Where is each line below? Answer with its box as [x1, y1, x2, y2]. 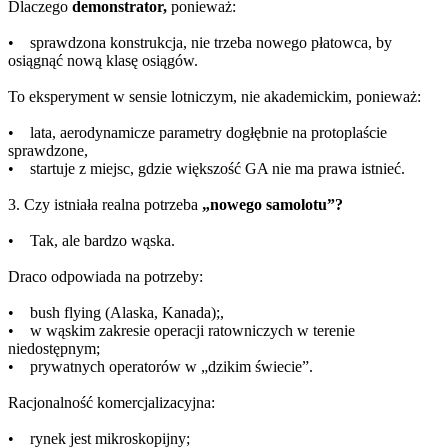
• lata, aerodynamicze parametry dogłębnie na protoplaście [8, 124, 387, 142]
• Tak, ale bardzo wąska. [8, 232, 175, 250]
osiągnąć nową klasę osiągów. [8, 52, 198, 70]
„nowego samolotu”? [198, 196, 343, 214]
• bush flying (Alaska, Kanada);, [8, 304, 224, 322]
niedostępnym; [8, 340, 100, 358]
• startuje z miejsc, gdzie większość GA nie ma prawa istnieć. [8, 160, 405, 178]
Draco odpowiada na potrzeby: [8, 268, 203, 286]
